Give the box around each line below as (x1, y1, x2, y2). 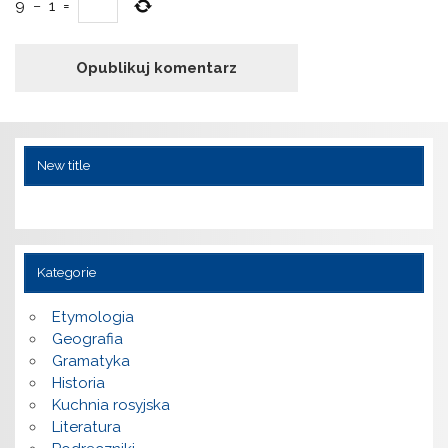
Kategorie (36, 264, 96, 281)
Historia (51, 374, 105, 393)
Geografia (51, 330, 123, 349)
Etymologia (51, 308, 134, 327)
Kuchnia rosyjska (51, 396, 170, 415)
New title (36, 157, 90, 174)
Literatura (51, 418, 121, 437)
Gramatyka (51, 352, 130, 371)
